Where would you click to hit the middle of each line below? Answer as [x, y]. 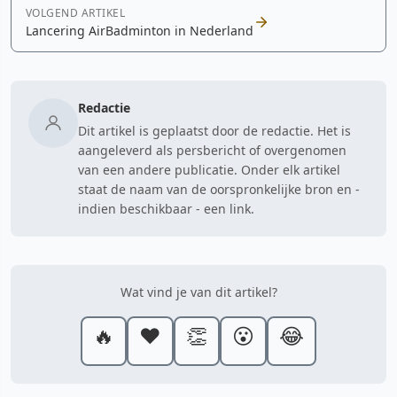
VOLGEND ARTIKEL [76, 12]
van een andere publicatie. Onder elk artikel [209, 169]
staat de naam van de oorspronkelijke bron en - [219, 189]
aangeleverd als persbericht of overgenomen [212, 150]
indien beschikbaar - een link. [166, 208]
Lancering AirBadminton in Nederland [140, 30]
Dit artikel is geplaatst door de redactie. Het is [214, 130]
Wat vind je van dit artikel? [198, 292]
